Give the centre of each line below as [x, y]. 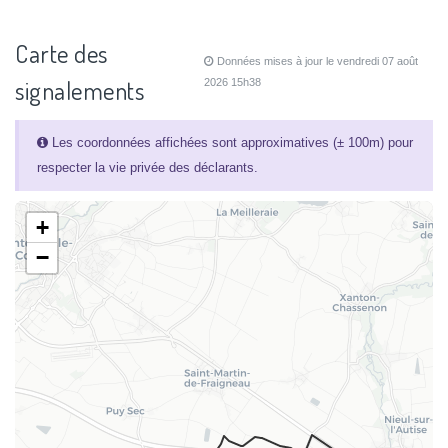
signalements [79, 91]
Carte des [61, 54]
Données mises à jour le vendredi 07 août [316, 61]
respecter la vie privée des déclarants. [147, 168]
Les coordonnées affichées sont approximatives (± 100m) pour [230, 143]
